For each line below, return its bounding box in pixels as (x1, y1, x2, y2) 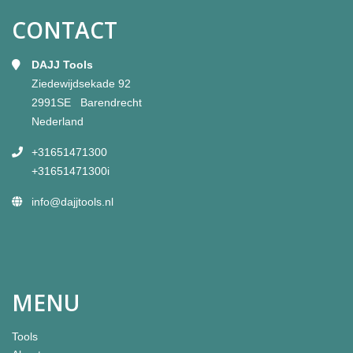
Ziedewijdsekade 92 (32, 77, 131, 90)
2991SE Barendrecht (32, 96, 142, 109)
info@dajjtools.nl (32, 195, 113, 208)
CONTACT (12, 15, 117, 45)
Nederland (32, 115, 84, 128)
